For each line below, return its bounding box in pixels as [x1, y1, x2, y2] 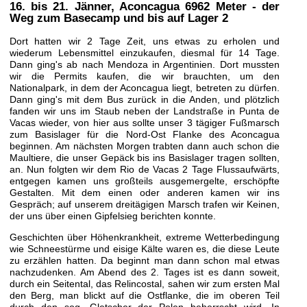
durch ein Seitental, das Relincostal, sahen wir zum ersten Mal [9, 278, 280, 290]
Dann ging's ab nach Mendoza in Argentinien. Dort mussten [9, 58, 280, 70]
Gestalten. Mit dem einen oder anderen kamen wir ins [9, 186, 280, 198]
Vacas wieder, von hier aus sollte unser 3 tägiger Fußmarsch [9, 116, 280, 128]
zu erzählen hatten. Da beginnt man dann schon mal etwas [9, 255, 280, 267]
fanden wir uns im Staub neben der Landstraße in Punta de [9, 105, 280, 116]
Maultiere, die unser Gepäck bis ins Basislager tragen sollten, [9, 151, 280, 163]
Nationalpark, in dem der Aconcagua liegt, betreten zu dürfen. [9, 82, 280, 93]
